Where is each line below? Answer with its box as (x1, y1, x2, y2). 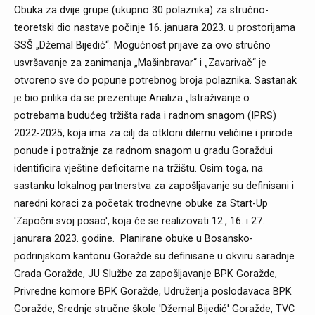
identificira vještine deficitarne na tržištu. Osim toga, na (14, 162, 263, 175)
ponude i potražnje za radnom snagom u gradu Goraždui (14, 145, 273, 157)
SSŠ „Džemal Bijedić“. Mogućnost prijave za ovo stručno (14, 39, 271, 52)
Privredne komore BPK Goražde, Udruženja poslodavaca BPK (14, 285, 292, 298)
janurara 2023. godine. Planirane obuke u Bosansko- (14, 233, 253, 245)
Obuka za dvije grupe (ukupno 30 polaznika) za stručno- (14, 4, 269, 17)
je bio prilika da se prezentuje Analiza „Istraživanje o (14, 92, 250, 105)
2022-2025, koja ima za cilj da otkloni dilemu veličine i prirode (14, 127, 292, 140)
